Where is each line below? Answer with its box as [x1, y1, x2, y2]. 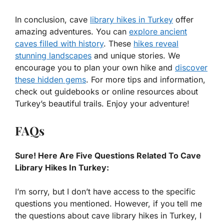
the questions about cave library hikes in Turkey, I [15, 210, 201, 220]
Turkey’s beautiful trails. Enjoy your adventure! [15, 98, 189, 108]
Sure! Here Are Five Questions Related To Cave [15, 150, 201, 160]
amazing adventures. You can [15, 26, 129, 36]
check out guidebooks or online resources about [15, 86, 198, 96]
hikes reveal [133, 38, 178, 48]
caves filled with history [15, 38, 103, 48]
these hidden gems [15, 74, 86, 84]
